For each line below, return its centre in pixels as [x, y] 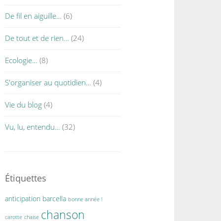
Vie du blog [24, 105]
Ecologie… [21, 60]
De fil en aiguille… [34, 16]
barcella [55, 199]
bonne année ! [86, 199]
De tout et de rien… [37, 38]
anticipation [23, 199]
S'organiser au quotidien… [48, 82]
